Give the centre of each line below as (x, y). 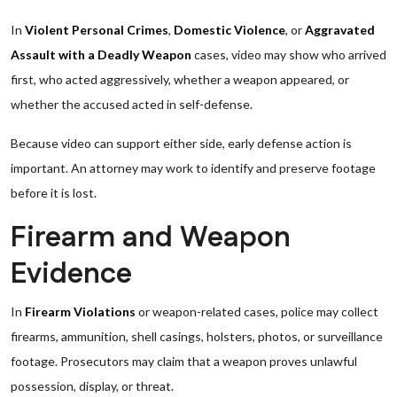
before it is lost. (54, 193)
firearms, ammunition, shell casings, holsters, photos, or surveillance (197, 336)
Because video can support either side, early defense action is (181, 143)
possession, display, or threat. (92, 386)
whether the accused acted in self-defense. (132, 104)
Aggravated (340, 30)
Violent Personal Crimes (97, 30)
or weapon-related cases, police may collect (257, 311)
